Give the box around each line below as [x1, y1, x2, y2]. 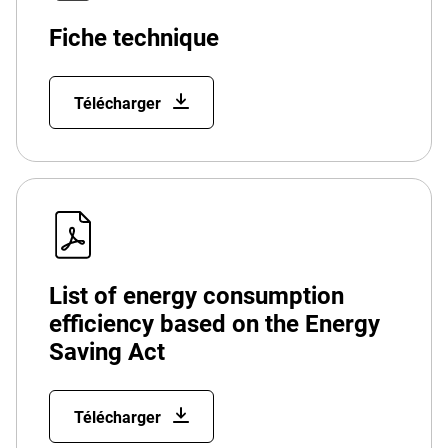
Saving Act [49, 338, 165, 366]
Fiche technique [49, 24, 219, 52]
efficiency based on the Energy [49, 310, 380, 338]
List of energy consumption [49, 282, 344, 310]
